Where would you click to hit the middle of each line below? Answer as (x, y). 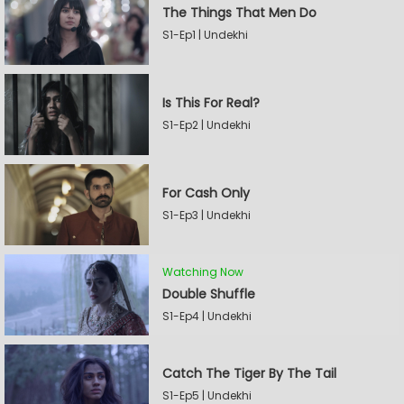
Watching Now (203, 271)
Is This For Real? (211, 103)
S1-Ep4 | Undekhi (207, 316)
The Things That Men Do (239, 13)
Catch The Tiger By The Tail (249, 373)
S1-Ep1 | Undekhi (205, 35)
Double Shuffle (209, 294)
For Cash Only (206, 193)
